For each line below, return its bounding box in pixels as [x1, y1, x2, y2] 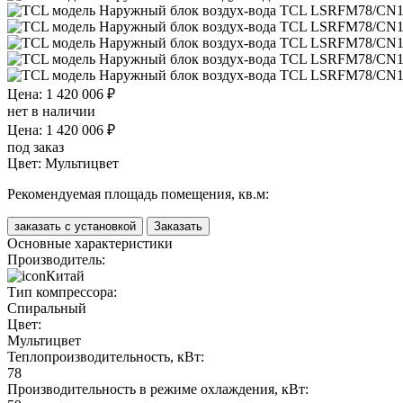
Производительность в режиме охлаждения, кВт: [7, 381, 309, 397]
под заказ [7, 139, 64, 155]
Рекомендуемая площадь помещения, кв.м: [7, 185, 269, 201]
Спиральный [7, 300, 86, 316]
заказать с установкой [14, 219, 136, 233]
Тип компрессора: [7, 283, 117, 300]
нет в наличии [7, 103, 95, 119]
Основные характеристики [7, 235, 173, 251]
